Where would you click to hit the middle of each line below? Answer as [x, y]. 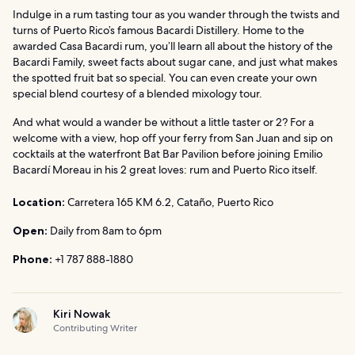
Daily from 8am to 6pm [105, 230]
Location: [39, 202]
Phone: [32, 259]
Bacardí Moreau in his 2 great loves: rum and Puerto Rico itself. [165, 169]
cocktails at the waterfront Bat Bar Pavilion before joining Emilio [168, 153]
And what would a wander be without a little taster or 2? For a [163, 122]
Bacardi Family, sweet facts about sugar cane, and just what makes [175, 61]
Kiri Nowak [82, 313]
